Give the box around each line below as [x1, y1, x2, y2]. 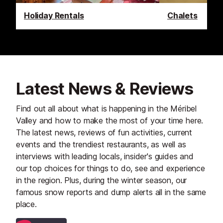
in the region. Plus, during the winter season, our [16, 175, 187, 186]
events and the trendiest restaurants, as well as [16, 139, 186, 150]
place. [16, 199, 37, 210]
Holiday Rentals [24, 10, 84, 21]
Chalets [167, 10, 198, 21]
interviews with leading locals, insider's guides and [16, 151, 194, 162]
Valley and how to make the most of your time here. [16, 115, 204, 126]
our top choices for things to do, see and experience [16, 163, 205, 174]
